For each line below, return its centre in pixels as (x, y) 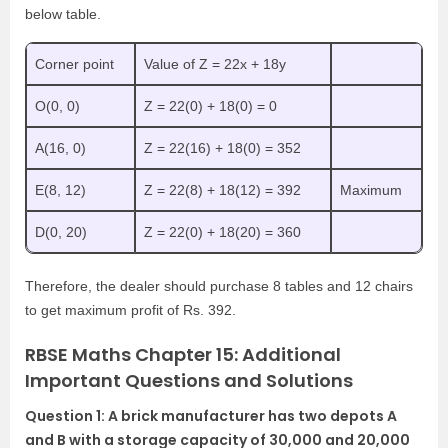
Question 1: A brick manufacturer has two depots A (211, 416)
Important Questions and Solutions (189, 381)
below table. (63, 14)
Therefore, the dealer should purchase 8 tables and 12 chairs (219, 286)
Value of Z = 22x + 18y (215, 64)
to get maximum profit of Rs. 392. (130, 310)
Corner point (74, 64)
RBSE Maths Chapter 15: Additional (183, 355)
